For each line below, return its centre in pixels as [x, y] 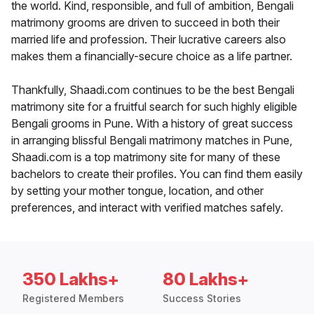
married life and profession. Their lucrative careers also [149, 40]
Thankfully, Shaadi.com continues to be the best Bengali [153, 90]
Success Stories [202, 299]
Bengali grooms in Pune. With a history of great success [152, 124]
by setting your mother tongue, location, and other [137, 191]
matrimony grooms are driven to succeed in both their [145, 23]
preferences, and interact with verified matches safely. [147, 208]
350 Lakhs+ [71, 280]
